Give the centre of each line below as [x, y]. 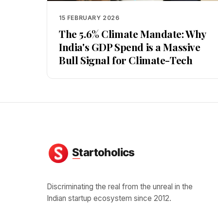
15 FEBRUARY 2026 [89, 18]
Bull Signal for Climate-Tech [126, 60]
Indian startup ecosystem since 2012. [109, 198]
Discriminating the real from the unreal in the [120, 187]
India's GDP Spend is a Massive [130, 47]
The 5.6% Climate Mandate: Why [132, 34]
